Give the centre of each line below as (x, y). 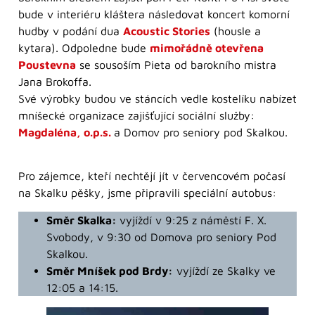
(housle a (236, 31)
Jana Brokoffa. (55, 82)
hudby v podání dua (71, 31)
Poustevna (47, 65)
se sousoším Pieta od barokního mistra (176, 65)
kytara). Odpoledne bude (84, 48)
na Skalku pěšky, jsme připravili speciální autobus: (147, 193)
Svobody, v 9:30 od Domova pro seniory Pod (161, 237)
